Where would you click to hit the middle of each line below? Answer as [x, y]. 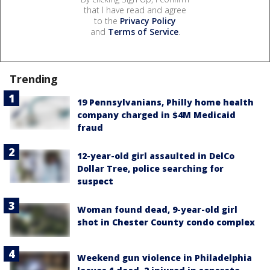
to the [107, 20]
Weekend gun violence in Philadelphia [165, 258]
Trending [34, 79]
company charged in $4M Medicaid [156, 115]
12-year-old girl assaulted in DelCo [156, 155]
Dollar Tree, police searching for [150, 168]
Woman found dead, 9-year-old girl [157, 209]
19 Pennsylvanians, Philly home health [165, 102]
